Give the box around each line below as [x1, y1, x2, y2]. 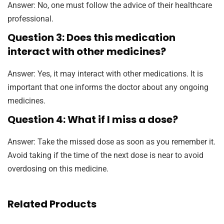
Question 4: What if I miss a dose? [7, 112, 178, 127]
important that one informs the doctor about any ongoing [7, 82, 208, 92]
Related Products [7, 197, 96, 211]
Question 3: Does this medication [7, 30, 175, 45]
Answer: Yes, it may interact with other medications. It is [7, 69, 203, 79]
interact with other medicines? [7, 44, 166, 59]
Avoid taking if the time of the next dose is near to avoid [7, 150, 203, 160]
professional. [7, 14, 53, 24]
